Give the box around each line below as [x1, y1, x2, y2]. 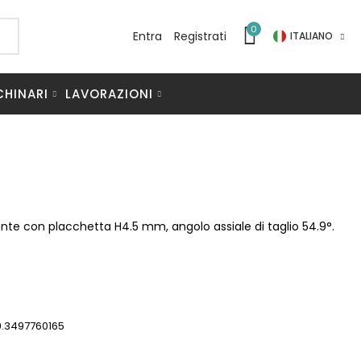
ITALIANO [289, 29, 333, 43]
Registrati [173, 27, 226, 44]
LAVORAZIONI [65, 85, 153, 102]
